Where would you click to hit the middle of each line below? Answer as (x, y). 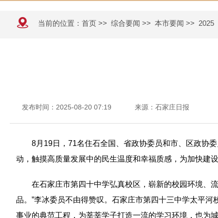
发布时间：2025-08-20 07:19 (67, 107)
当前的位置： (60, 23)
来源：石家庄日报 (162, 107)
